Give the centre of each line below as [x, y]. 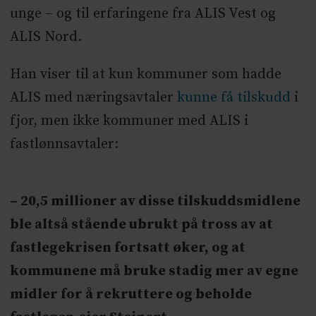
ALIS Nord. [45, 37]
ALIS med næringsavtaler [93, 98]
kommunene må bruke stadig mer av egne [154, 272]
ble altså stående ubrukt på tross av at [141, 225]
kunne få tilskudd [233, 98]
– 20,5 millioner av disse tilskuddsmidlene [155, 202]
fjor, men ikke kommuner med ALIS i [129, 121]
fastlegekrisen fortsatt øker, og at [127, 248]
